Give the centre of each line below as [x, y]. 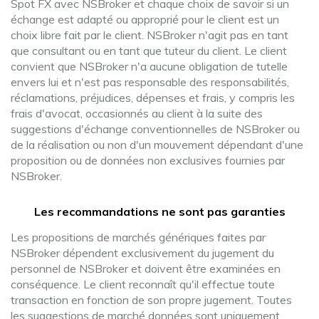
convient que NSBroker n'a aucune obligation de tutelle [149, 66]
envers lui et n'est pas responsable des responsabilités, [150, 82]
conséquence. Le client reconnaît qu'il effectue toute [143, 284]
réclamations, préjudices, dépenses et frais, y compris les [153, 98]
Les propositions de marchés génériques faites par [138, 237]
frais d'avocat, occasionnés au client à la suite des [137, 113]
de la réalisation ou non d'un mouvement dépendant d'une [157, 145]
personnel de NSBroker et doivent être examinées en [146, 268]
